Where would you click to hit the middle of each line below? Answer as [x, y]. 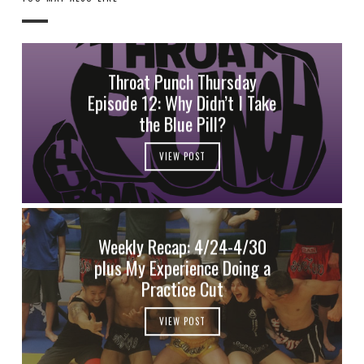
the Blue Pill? [182, 123]
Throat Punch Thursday [182, 81]
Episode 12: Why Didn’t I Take [182, 102]
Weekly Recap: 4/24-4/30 [182, 246]
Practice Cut [182, 288]
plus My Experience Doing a [182, 267]
